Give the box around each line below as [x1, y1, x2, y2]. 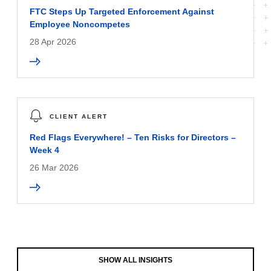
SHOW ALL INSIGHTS [99, 255, 172, 264]
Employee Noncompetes [30, 19, 130, 30]
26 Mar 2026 [30, 163, 79, 173]
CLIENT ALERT [50, 113, 108, 120]
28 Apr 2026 [30, 37, 76, 47]
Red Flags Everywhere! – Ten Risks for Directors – [30, 132, 236, 143]
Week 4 [30, 145, 59, 155]
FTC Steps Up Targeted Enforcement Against [30, 7, 214, 17]
